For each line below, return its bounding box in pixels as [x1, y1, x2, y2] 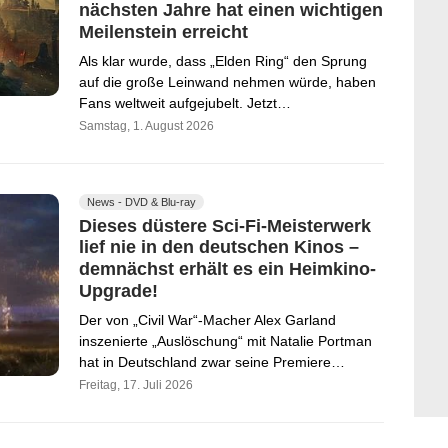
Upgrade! [79, 280, 158, 301]
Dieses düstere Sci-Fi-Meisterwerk [79, 215, 371, 236]
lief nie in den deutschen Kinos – [79, 237, 359, 258]
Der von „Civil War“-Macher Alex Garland [79, 311, 336, 328]
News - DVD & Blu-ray [87, 195, 196, 208]
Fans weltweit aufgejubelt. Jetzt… [79, 94, 291, 111]
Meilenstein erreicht [79, 21, 248, 42]
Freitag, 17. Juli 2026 [79, 377, 193, 392]
